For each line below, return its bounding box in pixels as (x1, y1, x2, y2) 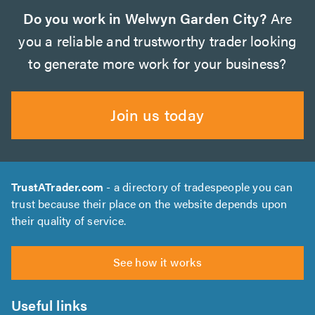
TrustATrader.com (11, 178, 104, 195)
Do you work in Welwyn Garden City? (22, 7, 267, 28)
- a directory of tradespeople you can (103, 178, 292, 195)
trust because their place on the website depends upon (11, 195, 288, 212)
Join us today (110, 103, 205, 125)
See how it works (112, 253, 202, 270)
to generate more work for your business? (28, 52, 287, 73)
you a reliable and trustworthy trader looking (18, 30, 297, 51)
